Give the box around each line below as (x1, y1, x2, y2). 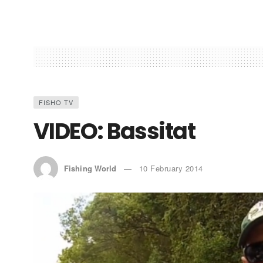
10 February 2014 (139, 162, 203, 174)
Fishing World (64, 162, 117, 174)
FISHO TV (39, 97, 73, 107)
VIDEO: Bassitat (33, 115, 195, 147)
